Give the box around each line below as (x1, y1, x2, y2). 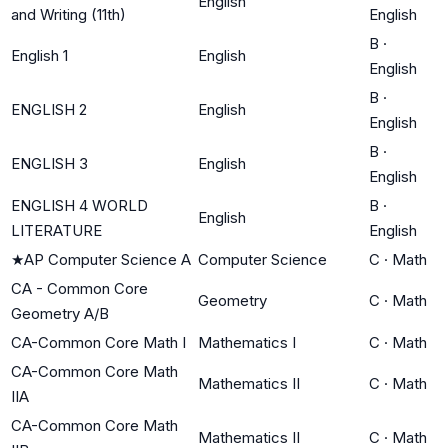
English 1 (11, 45, 68, 65)
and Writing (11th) (11, 4, 126, 24)
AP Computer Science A (24, 249, 191, 269)
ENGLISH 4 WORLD (11, 195, 148, 215)
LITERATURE (11, 220, 102, 240)
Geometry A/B (11, 303, 109, 323)
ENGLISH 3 (11, 153, 88, 173)
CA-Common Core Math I (11, 332, 186, 352)
